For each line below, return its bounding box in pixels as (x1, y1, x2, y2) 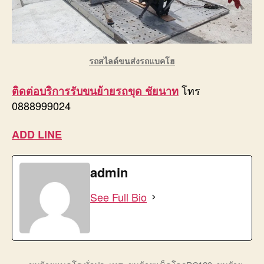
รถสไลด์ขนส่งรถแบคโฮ (89, 55, 175, 67)
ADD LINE (12, 126, 62, 142)
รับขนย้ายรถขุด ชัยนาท (70, 83, 179, 99)
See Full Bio (90, 189, 147, 205)
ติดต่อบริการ (12, 83, 70, 99)
